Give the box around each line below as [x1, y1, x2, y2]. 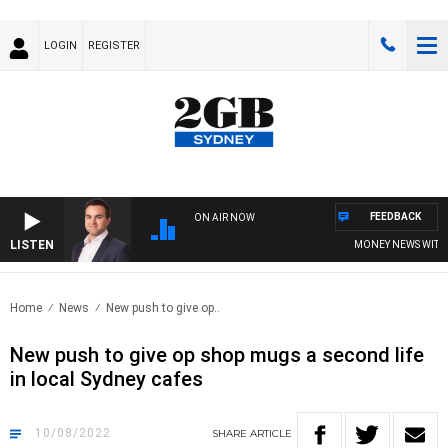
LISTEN [10, 238, 54, 253]
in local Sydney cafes [10, 367, 203, 392]
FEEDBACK [370, 211, 421, 223]
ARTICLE [250, 427, 292, 441]
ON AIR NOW [194, 212, 255, 224]
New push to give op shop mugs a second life [10, 343, 424, 368]
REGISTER [88, 39, 140, 52]
